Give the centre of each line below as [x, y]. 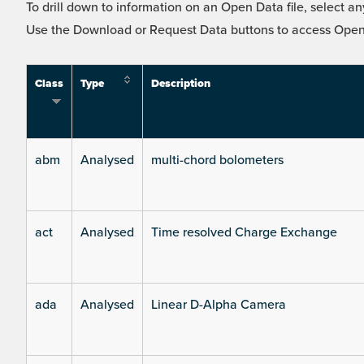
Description [181, 84]
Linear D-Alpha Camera [219, 305]
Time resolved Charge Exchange [244, 233]
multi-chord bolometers [217, 160]
